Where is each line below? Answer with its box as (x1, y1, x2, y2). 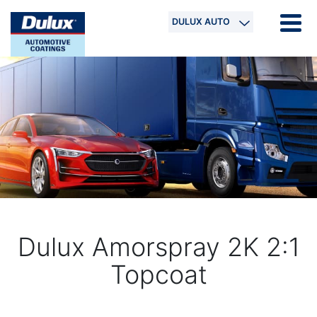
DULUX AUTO (172, 16, 231, 27)
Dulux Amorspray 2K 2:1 (17, 231, 300, 263)
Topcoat (110, 258, 207, 290)
